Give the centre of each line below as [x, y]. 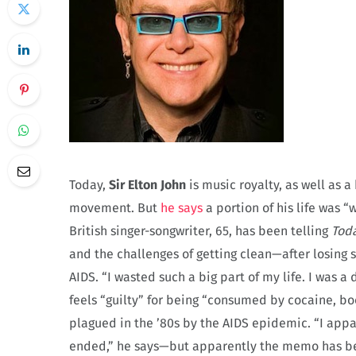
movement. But [115, 207]
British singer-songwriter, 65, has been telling [200, 230]
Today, [89, 184]
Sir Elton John [147, 184]
